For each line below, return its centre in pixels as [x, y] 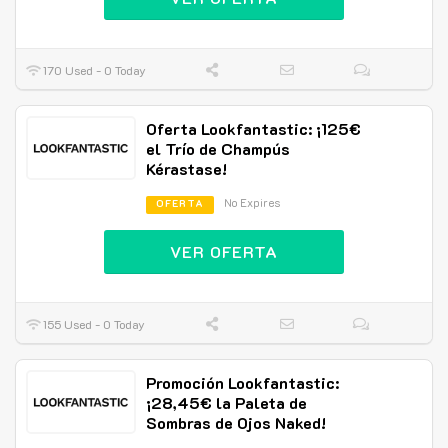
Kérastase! [186, 168]
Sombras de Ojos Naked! [236, 422]
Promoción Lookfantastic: [242, 382]
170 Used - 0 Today [93, 69]
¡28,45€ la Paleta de [226, 402]
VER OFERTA [224, 251]
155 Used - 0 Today [93, 323]
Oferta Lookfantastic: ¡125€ [253, 128]
